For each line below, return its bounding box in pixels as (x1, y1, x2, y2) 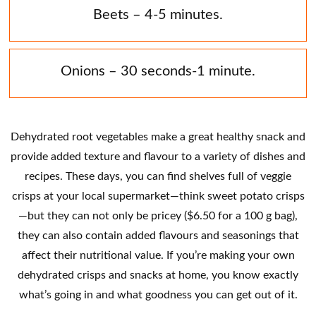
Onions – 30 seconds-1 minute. (61, 60, 255, 80)
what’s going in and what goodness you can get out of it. (18, 286, 298, 302)
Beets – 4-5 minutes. (93, 4, 223, 23)
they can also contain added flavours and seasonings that (17, 227, 299, 243)
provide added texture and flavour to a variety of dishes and (11, 148, 305, 164)
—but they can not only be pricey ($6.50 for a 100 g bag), (18, 207, 298, 223)
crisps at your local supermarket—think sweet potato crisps (11, 188, 305, 203)
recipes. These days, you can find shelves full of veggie (25, 168, 291, 183)
